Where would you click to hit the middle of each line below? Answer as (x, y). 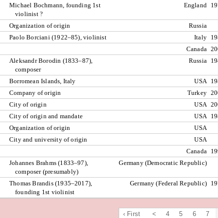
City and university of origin (48, 139)
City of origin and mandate (46, 116)
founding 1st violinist (45, 192)
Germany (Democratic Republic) (163, 163)
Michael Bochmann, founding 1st (55, 5)
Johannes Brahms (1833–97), (49, 163)
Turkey (197, 93)
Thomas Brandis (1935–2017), (51, 183)
